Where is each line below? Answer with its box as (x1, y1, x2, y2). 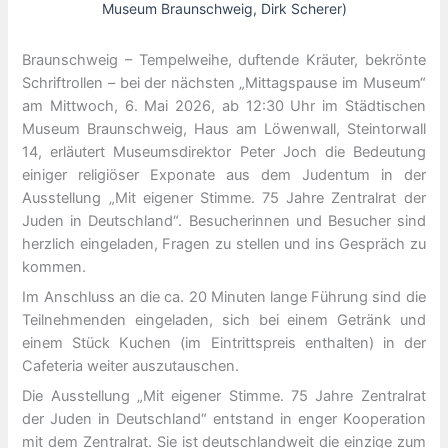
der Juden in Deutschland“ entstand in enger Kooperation (22, 410, 426, 429)
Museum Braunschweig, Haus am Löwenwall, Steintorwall (22, 119, 426, 138)
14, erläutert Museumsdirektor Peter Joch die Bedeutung (22, 142, 426, 161)
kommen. (22, 257, 87, 276)
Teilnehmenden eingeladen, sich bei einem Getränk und (22, 311, 426, 330)
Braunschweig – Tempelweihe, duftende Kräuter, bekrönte (22, 50, 426, 69)
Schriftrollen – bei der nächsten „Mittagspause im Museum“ (22, 73, 426, 92)
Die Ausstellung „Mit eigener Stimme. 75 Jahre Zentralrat (22, 387, 426, 406)
